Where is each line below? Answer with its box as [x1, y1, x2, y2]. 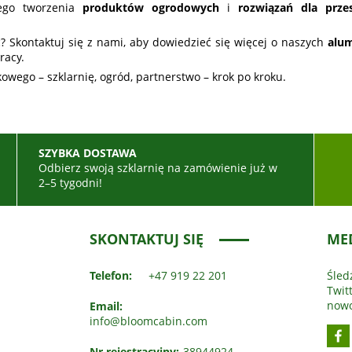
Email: [89, 299, 123, 314]
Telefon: [89, 268, 132, 284]
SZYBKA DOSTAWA [38, 145, 137, 161]
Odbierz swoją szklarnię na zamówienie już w [38, 160, 278, 176]
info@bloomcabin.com [89, 313, 207, 329]
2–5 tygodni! [38, 175, 103, 191]
